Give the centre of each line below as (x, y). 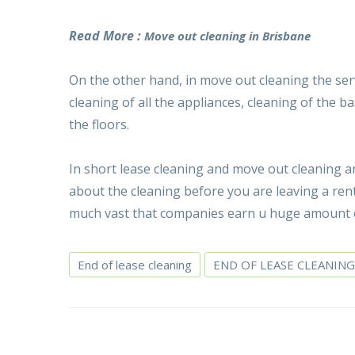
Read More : (107, 35)
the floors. (99, 124)
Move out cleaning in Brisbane (227, 35)
